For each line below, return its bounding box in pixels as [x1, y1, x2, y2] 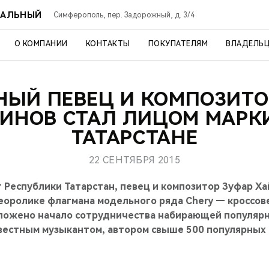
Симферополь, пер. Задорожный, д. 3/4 [53, 10, 195, 19]
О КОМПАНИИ [14, 40, 68, 48]
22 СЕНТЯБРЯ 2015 [88, 154, 181, 166]
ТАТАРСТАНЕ [71, 126, 198, 149]
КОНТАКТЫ [85, 40, 130, 48]
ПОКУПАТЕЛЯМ [148, 40, 208, 48]
